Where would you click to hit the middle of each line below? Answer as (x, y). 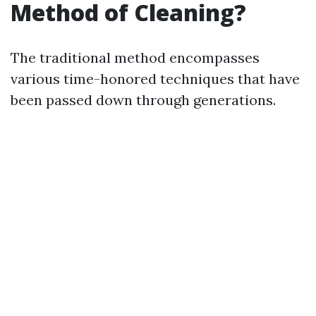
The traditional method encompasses (135, 57)
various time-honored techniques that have (155, 79)
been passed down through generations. (143, 100)
